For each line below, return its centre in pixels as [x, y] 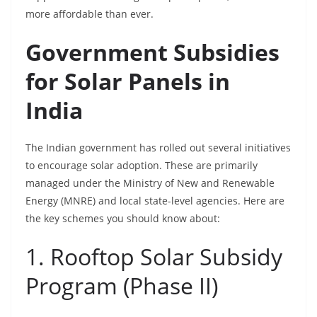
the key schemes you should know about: [123, 218]
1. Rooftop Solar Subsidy [154, 257]
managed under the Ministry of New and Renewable [150, 183]
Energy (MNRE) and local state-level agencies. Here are [155, 201]
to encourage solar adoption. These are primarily [142, 165]
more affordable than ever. [90, 14]
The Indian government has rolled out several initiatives [158, 148]
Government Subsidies [152, 52]
